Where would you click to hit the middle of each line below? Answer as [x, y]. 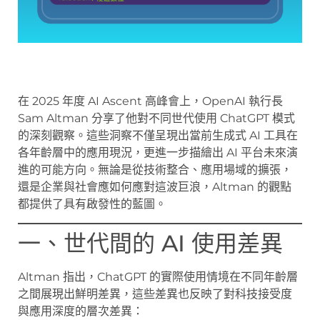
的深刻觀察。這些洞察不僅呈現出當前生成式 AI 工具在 [158, 135]
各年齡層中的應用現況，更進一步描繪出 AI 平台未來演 [158, 152]
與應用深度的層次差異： [81, 311]
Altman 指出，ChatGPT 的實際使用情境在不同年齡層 [158, 277]
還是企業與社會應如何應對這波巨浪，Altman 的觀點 [155, 186]
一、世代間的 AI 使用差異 [150, 244]
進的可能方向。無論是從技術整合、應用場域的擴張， [155, 169]
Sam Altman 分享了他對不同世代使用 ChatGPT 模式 [156, 118]
